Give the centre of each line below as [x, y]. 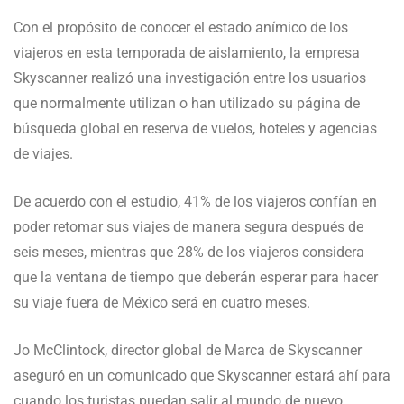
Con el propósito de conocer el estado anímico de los [181, 28]
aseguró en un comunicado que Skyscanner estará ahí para [202, 376]
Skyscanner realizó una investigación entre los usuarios [190, 78]
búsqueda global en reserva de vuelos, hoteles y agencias [195, 129]
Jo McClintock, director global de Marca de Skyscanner [188, 351]
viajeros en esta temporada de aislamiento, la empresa [187, 53]
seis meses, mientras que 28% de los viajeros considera [189, 252]
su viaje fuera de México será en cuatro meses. [162, 303]
